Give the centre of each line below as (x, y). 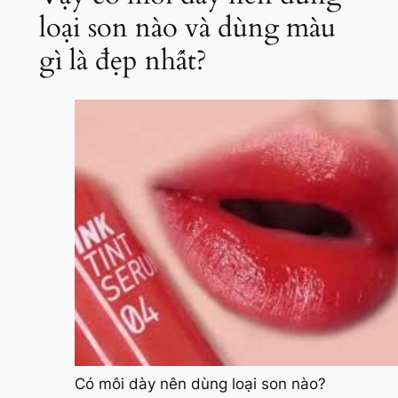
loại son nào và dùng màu (187, 27)
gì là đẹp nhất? (123, 60)
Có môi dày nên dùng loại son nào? (200, 384)
